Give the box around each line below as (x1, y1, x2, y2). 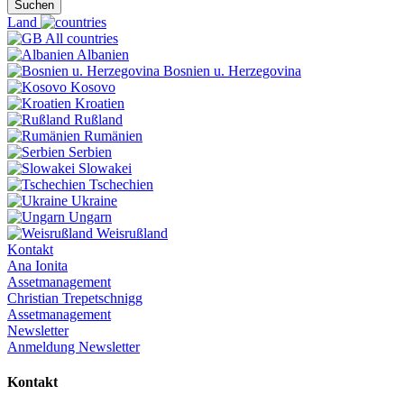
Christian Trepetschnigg (7, 290, 142, 306)
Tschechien (86, 177, 153, 192)
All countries (42, 31, 118, 46)
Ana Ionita (7, 258, 68, 273)
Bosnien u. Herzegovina (160, 63, 301, 78)
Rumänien (80, 128, 142, 143)
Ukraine (68, 193, 117, 208)
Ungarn (65, 209, 112, 225)
